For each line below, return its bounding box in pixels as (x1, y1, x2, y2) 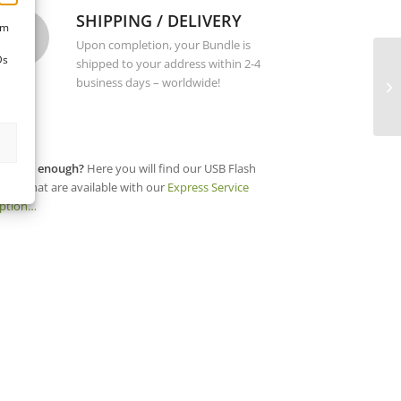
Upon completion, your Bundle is (75, 37, 251, 54)
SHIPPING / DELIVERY (75, 10, 242, 31)
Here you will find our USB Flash (83, 160, 256, 177)
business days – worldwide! (75, 74, 220, 91)
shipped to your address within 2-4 (75, 55, 260, 73)
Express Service (166, 179, 249, 196)
